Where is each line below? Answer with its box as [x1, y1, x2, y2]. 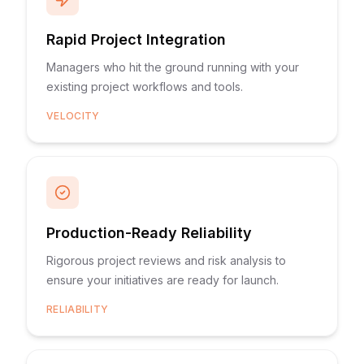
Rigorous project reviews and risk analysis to [46, 253, 286, 267]
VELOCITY [46, 110, 100, 122]
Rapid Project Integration [46, 31, 226, 48]
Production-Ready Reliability [46, 224, 252, 241]
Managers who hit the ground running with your [46, 60, 299, 74]
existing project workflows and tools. [46, 80, 243, 93]
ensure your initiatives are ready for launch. [46, 273, 279, 287]
